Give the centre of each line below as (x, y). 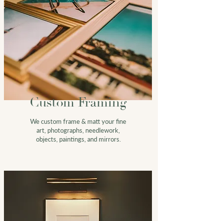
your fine (113, 121)
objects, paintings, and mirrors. (78, 139)
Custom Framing (78, 102)
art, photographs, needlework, (78, 130)
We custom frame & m (61, 121)
